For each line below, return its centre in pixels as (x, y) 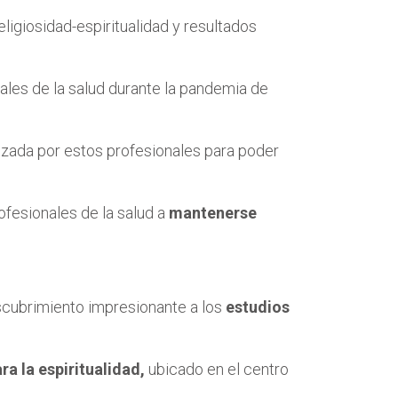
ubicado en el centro (217, 369)
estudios (258, 306)
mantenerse (213, 212)
